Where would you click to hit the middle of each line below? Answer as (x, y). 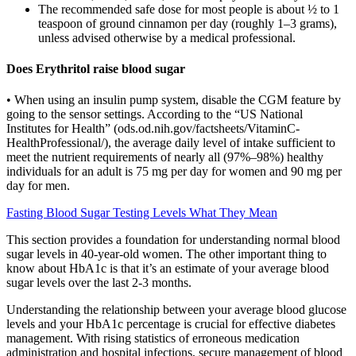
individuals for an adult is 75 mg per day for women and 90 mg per (174, 172)
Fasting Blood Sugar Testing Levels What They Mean (142, 213)
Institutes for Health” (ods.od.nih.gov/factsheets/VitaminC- (153, 129)
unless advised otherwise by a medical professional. (167, 37)
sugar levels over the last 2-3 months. (99, 283)
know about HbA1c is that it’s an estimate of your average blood (168, 269)
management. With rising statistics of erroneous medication (153, 339)
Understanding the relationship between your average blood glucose (176, 310)
